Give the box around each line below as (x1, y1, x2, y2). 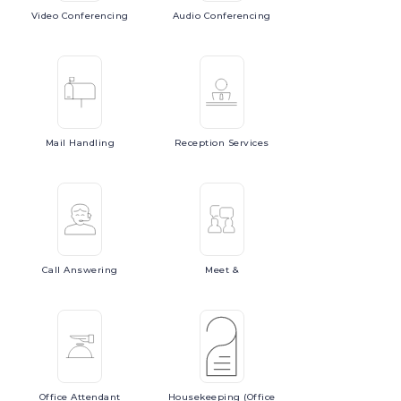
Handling (69, 137, 115, 149)
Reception (174, 137, 228, 149)
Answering (64, 264, 118, 276)
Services (227, 137, 269, 149)
